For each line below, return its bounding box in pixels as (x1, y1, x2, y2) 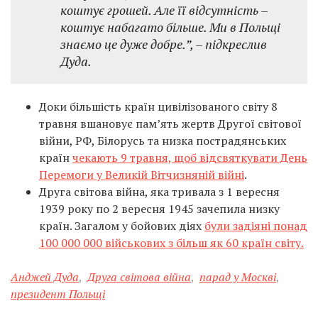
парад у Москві (199, 269, 276, 285)
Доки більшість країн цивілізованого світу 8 (39, 99, 278, 114)
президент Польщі (11, 286, 105, 302)
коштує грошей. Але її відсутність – (60, 1, 268, 18)
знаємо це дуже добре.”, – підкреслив (60, 35, 267, 53)
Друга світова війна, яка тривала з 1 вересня (39, 184, 280, 199)
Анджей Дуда (11, 269, 79, 285)
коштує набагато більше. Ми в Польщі (60, 18, 280, 35)
